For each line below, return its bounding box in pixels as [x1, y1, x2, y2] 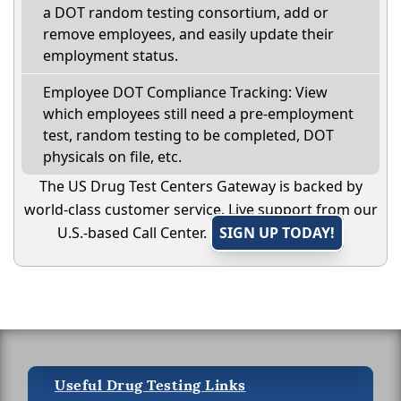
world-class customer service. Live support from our [23, 199, 378, 219]
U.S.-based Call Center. [57, 222, 210, 243]
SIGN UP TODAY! [219, 222, 335, 243]
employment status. [43, 45, 178, 65]
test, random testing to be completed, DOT [43, 124, 334, 145]
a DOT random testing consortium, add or [43, 2, 328, 22]
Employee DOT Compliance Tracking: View [43, 81, 328, 102]
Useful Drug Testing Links [55, 375, 246, 395]
